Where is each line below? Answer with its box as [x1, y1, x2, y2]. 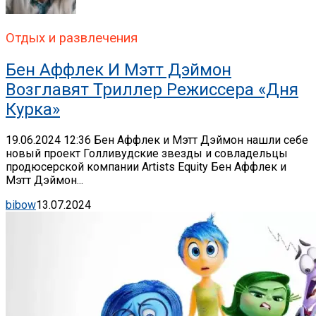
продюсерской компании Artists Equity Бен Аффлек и [6, 159, 286, 174]
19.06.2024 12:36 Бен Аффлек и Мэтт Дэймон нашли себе [6, 133, 308, 147]
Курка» [6, 99, 60, 119]
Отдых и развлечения [6, 30, 138, 46]
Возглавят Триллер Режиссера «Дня [6, 79, 298, 99]
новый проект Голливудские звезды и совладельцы [6, 146, 288, 160]
